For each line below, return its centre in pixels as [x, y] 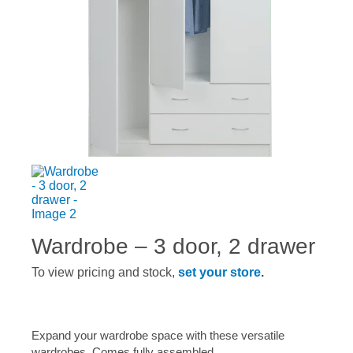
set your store [219, 273]
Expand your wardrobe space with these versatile [158, 336]
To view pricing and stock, [105, 273]
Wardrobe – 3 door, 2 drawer [173, 247]
